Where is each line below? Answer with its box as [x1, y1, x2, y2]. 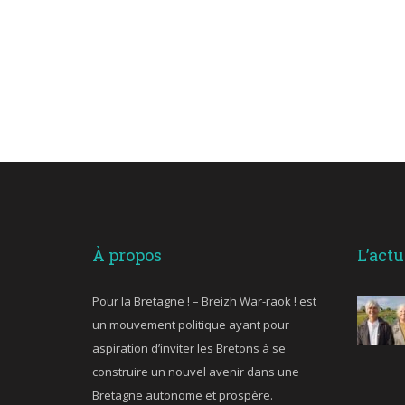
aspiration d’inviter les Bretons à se [92, 339, 286, 356]
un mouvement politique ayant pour [92, 316, 289, 333]
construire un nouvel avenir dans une [92, 363, 299, 380]
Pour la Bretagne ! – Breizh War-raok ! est [92, 292, 316, 309]
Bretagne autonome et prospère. [92, 386, 273, 403]
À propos [92, 243, 162, 266]
